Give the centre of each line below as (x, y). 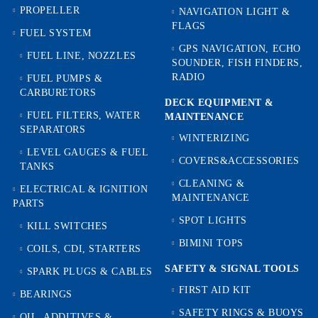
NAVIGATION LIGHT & (234, 12)
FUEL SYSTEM (55, 33)
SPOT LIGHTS (213, 220)
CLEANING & (212, 183)
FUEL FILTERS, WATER (83, 115)
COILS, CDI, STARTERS (84, 249)
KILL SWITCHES (67, 226)
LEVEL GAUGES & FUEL (87, 152)
